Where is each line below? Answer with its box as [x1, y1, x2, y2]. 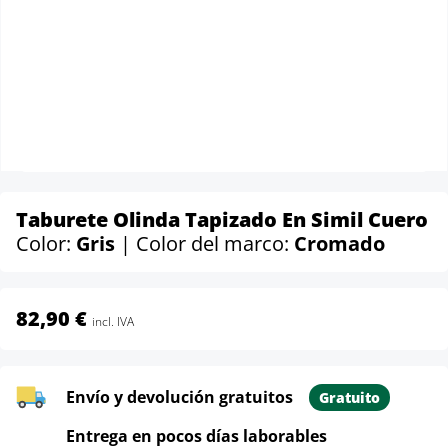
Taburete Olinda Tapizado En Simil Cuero [16, 206, 428, 233]
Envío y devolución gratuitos [66, 386, 293, 408]
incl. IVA [92, 313, 134, 330]
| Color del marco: [120, 230, 294, 257]
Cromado [294, 230, 385, 257]
